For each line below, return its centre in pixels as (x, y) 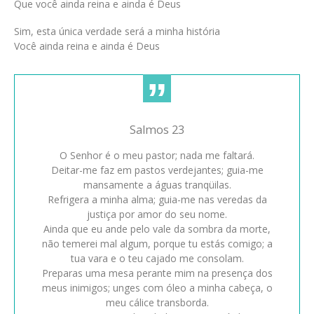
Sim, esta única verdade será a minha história (117, 32)
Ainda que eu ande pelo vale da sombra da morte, (157, 229)
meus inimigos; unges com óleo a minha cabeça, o (157, 288)
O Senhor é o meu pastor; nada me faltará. (157, 156)
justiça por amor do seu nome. (157, 214)
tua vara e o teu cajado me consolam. (157, 259)
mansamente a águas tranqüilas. (157, 185)
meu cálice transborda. (157, 303)
